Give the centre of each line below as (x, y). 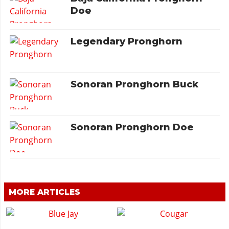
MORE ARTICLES (44, 192)
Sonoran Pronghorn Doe (132, 128)
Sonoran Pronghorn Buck (135, 84)
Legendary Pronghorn (127, 41)
